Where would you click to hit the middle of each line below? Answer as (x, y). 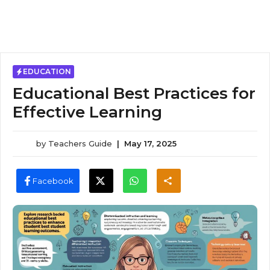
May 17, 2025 (150, 143)
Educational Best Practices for (134, 93)
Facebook (53, 181)
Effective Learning (87, 112)
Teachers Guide (80, 143)
